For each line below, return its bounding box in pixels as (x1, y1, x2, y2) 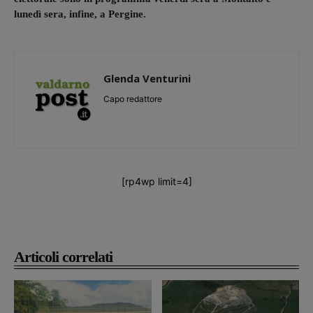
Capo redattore (103, 94, 162, 105)
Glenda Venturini (103, 71, 191, 86)
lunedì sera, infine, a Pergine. (14, 8, 149, 20)
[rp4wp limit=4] (121, 175, 192, 188)
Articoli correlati (14, 248, 112, 266)
